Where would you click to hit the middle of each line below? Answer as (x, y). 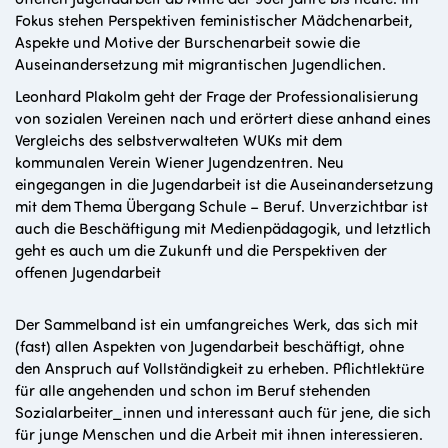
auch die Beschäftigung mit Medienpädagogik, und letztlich (223, 228)
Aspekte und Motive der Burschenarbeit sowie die (187, 42)
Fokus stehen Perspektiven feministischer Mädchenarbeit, (214, 20)
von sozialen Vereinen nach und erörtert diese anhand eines (223, 118)
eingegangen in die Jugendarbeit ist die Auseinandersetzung (224, 184)
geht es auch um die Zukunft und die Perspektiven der (201, 250)
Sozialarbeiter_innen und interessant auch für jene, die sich (223, 412)
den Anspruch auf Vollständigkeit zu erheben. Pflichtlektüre (219, 368)
